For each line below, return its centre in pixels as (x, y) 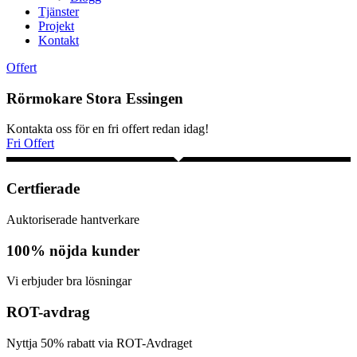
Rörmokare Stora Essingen (95, 98)
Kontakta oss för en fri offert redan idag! (109, 129)
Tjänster (59, 12)
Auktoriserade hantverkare (73, 219)
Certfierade (43, 189)
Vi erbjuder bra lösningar (69, 281)
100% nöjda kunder (73, 250)
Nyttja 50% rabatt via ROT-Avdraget (99, 343)
